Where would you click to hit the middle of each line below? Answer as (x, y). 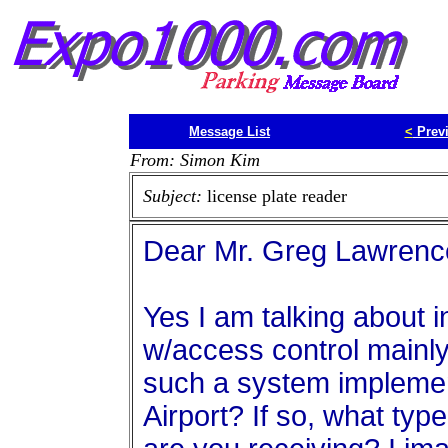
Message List (229, 131)
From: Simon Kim (194, 160)
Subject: (174, 196)
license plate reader (276, 196)
